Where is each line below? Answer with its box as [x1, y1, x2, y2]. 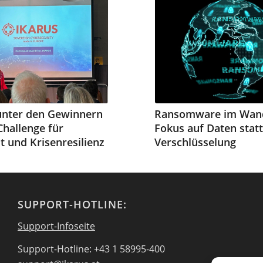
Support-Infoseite [18, 219, 95, 232]
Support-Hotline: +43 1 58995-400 [18, 242, 165, 256]
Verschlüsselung [154, 135, 236, 149]
